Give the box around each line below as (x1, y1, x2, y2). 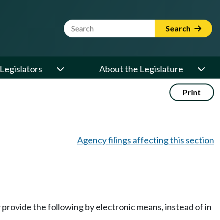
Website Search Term (63, 20, 146, 30)
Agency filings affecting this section (77, 135, 214, 145)
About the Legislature (99, 63, 183, 74)
